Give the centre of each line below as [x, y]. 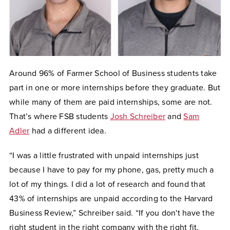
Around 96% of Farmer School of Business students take [113, 74]
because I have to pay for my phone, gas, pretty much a [112, 170]
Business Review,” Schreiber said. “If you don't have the [112, 213]
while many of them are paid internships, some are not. [111, 102]
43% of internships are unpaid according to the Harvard [111, 199]
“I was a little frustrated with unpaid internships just [104, 156]
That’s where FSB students [60, 117]
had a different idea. [68, 131]
